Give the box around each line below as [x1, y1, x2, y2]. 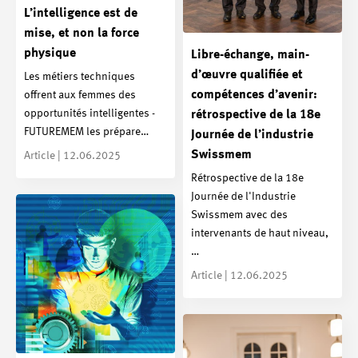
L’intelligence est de [24, 6, 137, 20]
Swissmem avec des [191, 209, 288, 221]
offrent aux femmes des [24, 89, 136, 101]
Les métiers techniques [24, 71, 135, 83]
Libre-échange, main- [191, 48, 309, 62]
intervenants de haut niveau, [191, 228, 328, 240]
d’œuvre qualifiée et [191, 68, 303, 82]
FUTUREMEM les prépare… [24, 126, 149, 138]
